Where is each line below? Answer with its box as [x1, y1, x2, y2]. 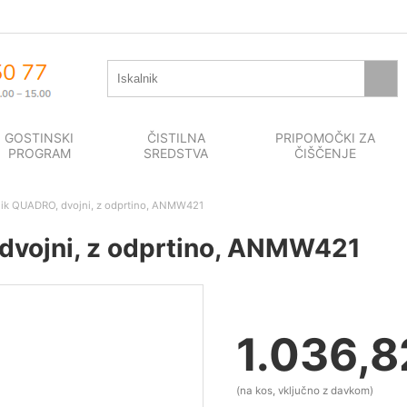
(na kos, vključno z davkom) [236, 384, 373, 398]
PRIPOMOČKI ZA [275, 130, 376, 145]
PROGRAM [7, 145, 71, 161]
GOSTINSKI [5, 130, 74, 145]
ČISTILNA [146, 130, 205, 145]
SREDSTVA [144, 145, 209, 161]
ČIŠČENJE [294, 145, 357, 161]
